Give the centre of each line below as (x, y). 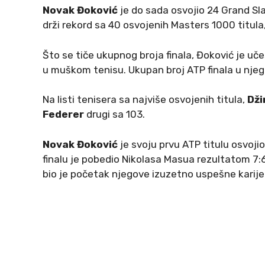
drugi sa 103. (114, 114)
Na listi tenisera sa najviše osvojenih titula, (145, 100)
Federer (63, 114)
